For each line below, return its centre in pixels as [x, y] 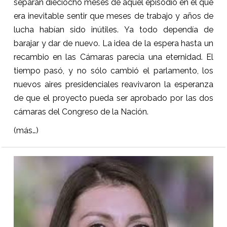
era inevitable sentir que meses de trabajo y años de [113, 16]
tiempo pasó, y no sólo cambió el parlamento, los [113, 70]
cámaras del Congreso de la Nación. [81, 111]
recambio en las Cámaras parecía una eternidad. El [113, 57]
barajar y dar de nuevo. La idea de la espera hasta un [113, 43]
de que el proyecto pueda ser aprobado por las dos [113, 98]
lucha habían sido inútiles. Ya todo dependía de [113, 29]
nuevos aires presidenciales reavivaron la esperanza [113, 84]
